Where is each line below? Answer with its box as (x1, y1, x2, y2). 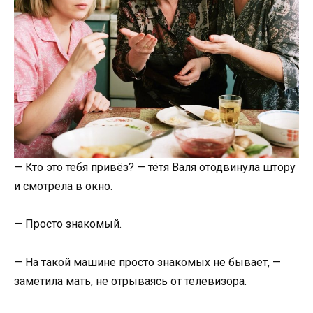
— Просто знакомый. (14, 217, 122, 231)
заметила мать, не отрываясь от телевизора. (14, 274, 247, 288)
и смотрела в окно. (14, 180, 112, 194)
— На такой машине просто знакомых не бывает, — (14, 255, 281, 269)
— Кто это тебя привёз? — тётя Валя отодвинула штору (14, 161, 296, 175)
